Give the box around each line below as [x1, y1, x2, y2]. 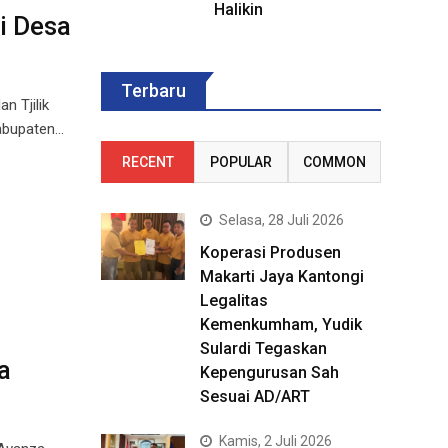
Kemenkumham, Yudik [200, 315, 362, 334]
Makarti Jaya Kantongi [200, 267, 364, 286]
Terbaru [121, 80, 186, 101]
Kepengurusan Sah [200, 363, 339, 382]
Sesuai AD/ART [200, 387, 310, 406]
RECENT [121, 154, 174, 170]
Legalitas [200, 291, 268, 310]
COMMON [302, 154, 366, 170]
